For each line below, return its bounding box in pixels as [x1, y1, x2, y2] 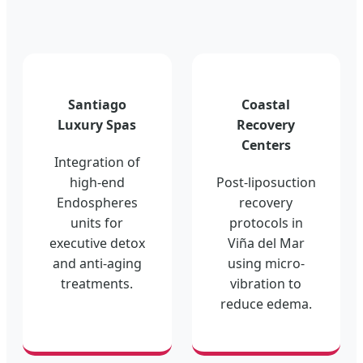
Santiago [67, 95, 126, 113]
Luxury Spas [58, 115, 137, 134]
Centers [241, 135, 291, 154]
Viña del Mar [227, 234, 305, 253]
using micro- [227, 254, 305, 273]
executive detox [49, 234, 145, 253]
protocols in [228, 214, 303, 233]
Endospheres [56, 194, 138, 212]
